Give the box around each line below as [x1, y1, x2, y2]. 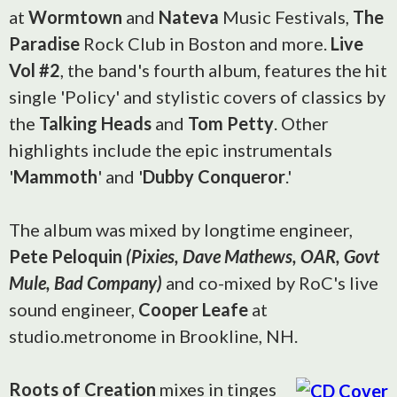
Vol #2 [9, 59, 60, 81]
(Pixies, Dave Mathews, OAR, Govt [126, 245, 379, 267]
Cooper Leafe [138, 299, 248, 320]
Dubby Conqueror [143, 166, 285, 187]
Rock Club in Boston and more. [80, 33, 331, 54]
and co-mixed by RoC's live [162, 272, 378, 293]
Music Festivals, [219, 6, 353, 27]
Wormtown [28, 6, 122, 27]
